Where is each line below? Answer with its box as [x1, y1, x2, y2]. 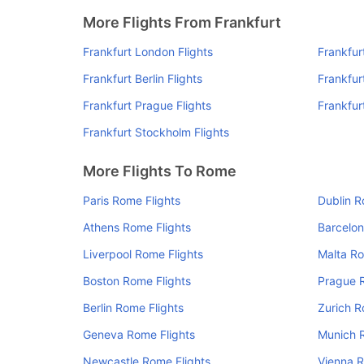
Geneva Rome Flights [83, 327, 195, 341]
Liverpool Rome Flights [83, 247, 203, 261]
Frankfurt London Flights [83, 45, 213, 58]
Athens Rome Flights [83, 220, 191, 234]
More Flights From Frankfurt [83, 14, 281, 31]
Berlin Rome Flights [83, 301, 184, 314]
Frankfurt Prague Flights [83, 98, 211, 112]
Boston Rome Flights [83, 274, 191, 288]
